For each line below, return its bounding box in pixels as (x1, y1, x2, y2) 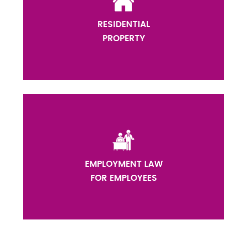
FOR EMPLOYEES (90, 174, 157, 182)
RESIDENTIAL (97, 20, 150, 29)
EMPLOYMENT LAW (84, 160, 163, 168)
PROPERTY (102, 34, 145, 43)
